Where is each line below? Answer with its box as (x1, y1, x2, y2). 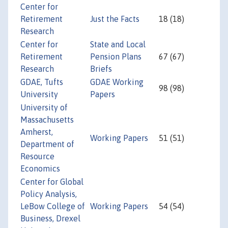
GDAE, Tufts (20, 77, 63, 87)
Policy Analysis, (20, 189, 77, 199)
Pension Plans (90, 52, 141, 62)
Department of (20, 139, 74, 149)
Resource (20, 152, 54, 161)
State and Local (90, 40, 146, 49)
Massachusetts (20, 115, 74, 125)
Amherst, (20, 127, 53, 137)
